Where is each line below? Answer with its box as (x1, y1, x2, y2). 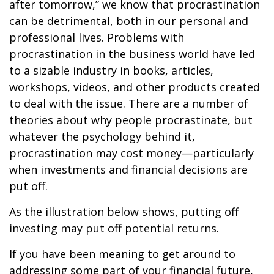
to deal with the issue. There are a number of (9, 96, 248, 111)
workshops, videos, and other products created (9, 80, 260, 94)
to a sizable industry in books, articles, (9, 63, 213, 78)
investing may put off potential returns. (9, 221, 219, 235)
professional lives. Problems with (9, 30, 184, 45)
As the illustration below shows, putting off (9, 204, 239, 219)
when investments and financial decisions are (9, 162, 248, 177)
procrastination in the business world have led (9, 46, 255, 61)
